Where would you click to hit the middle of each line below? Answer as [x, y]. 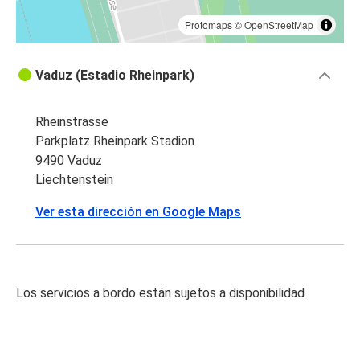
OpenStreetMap [279, 25]
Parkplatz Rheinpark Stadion [115, 141]
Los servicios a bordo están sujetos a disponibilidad [160, 293]
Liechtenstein [74, 180]
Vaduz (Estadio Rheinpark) [115, 76]
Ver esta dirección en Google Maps [138, 212]
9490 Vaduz [69, 161]
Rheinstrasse [72, 122]
